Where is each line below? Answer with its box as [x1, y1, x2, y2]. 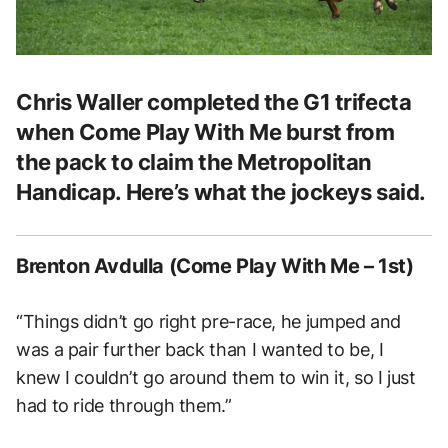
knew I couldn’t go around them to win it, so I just [16, 367, 416, 389]
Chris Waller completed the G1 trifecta [16, 89, 412, 116]
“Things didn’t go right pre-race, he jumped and [16, 311, 402, 333]
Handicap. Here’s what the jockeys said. [16, 179, 426, 206]
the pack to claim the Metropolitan [16, 149, 373, 176]
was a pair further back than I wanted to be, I [16, 339, 384, 361]
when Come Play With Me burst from [16, 119, 395, 146]
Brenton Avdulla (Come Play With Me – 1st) [16, 254, 414, 279]
